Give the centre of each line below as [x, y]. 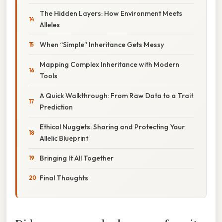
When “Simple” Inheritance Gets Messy [102, 44]
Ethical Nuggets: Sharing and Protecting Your [112, 127]
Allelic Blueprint [64, 138]
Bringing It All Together [77, 158]
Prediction [56, 107]
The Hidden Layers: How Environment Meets [111, 13]
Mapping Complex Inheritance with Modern [110, 64]
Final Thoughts [64, 178]
